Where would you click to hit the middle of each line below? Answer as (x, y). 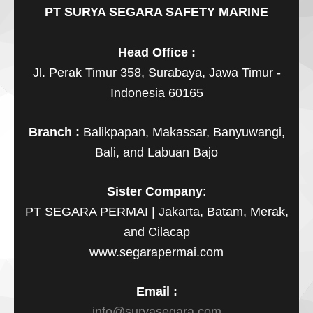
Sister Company (155, 191)
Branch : (56, 132)
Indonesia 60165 (156, 93)
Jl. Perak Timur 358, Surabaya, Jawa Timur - (156, 72)
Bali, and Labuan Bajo (156, 152)
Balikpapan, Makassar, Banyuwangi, (184, 132)
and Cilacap (156, 232)
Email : (156, 291)
